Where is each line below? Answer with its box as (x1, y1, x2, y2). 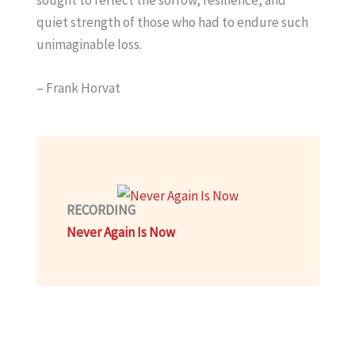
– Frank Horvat (36, 78, 120, 97)
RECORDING (66, 201, 136, 219)
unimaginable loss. (36, 35, 142, 53)
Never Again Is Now (66, 223, 175, 242)
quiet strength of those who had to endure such (36, 13, 308, 31)
